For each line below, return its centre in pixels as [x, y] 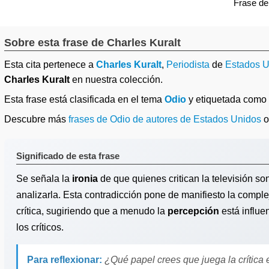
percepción [193, 211]
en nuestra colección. [116, 80]
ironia [85, 179]
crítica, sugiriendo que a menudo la [92, 211]
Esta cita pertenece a [50, 65]
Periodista [188, 65]
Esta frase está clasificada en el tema [84, 99]
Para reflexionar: [65, 260]
